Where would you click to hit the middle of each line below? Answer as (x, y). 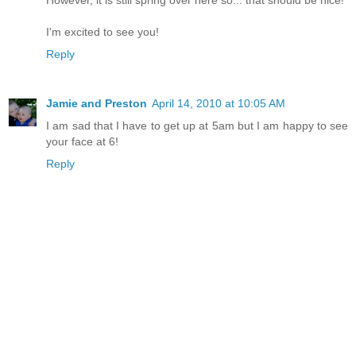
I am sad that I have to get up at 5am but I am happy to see (197, 125)
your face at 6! (82, 141)
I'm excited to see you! (103, 31)
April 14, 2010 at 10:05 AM (219, 103)
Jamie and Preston (97, 103)
